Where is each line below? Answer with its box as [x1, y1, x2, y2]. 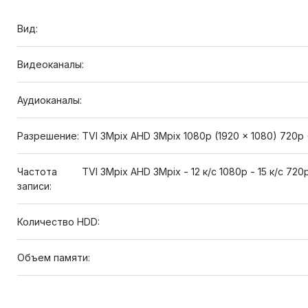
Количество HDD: [17, 216, 102, 228]
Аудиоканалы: [17, 94, 85, 106]
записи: [17, 180, 54, 192]
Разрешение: [17, 130, 82, 142]
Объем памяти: [17, 252, 93, 263]
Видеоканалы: [17, 58, 87, 70]
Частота [17, 166, 57, 177]
